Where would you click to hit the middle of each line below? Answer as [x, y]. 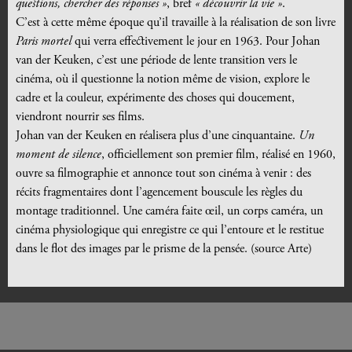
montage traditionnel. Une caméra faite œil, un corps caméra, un [169, 212]
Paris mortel [45, 42]
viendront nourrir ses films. [80, 117]
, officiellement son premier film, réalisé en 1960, [218, 155]
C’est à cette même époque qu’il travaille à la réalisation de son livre [176, 23]
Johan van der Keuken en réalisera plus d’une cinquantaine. [157, 136]
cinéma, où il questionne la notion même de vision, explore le [163, 80]
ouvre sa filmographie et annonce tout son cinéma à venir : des [163, 174]
